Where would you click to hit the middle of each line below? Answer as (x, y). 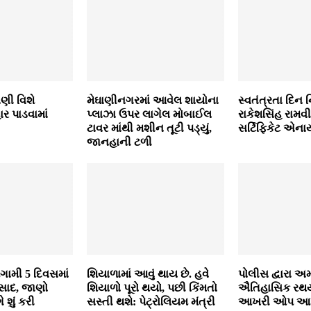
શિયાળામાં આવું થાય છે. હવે (148, 274)
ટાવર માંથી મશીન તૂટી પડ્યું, (149, 128)
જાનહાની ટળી (119, 142)
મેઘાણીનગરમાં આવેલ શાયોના (152, 101)
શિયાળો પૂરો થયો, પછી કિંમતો (152, 288)
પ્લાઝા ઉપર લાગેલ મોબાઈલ (149, 115)
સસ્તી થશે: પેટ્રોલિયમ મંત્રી (151, 302)
